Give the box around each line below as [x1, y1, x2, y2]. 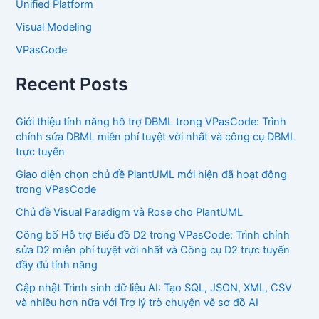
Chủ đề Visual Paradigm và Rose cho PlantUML [16, 206, 244, 219]
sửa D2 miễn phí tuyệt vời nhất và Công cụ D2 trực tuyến [16, 244, 291, 257]
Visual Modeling [16, 21, 93, 34]
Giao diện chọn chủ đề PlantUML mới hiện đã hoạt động [16, 168, 288, 182]
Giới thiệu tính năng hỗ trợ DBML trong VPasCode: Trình [16, 115, 287, 129]
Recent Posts [16, 73, 129, 95]
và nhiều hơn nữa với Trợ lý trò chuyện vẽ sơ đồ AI [16, 296, 259, 310]
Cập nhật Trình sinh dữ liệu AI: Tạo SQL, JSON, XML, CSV [16, 281, 293, 295]
